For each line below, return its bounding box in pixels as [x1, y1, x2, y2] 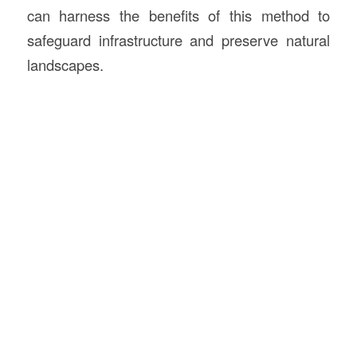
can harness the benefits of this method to [26, 4, 331, 25]
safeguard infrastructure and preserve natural [26, 29, 331, 50]
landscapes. [26, 53, 104, 75]
